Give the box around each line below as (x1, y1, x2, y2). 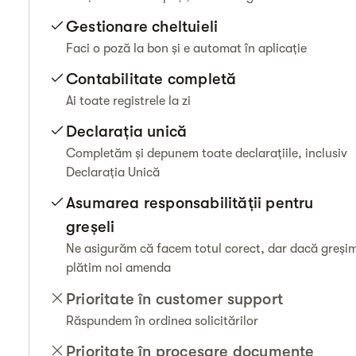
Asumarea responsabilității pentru (66, 194, 314, 213)
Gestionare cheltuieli (66, 17, 219, 36)
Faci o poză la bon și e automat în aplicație (66, 41, 307, 56)
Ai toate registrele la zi (66, 94, 191, 109)
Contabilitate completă (66, 70, 237, 89)
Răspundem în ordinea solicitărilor (66, 313, 258, 328)
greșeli (66, 218, 115, 237)
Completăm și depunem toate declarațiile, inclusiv (66, 146, 347, 161)
